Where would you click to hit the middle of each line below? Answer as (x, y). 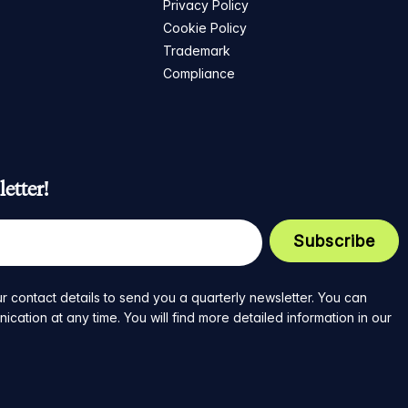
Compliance (199, 74)
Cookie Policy (205, 28)
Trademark (197, 51)
